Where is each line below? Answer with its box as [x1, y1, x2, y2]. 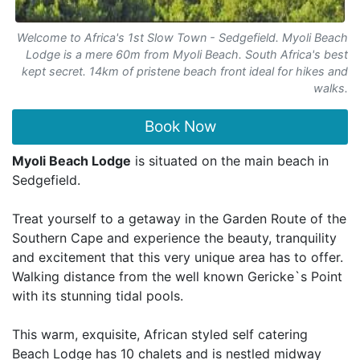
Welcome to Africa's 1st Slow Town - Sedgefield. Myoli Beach [17, 31, 348, 44]
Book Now [144, 117, 216, 136]
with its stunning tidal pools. [12, 288, 183, 304]
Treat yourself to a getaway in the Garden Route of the [12, 211, 346, 227]
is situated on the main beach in [131, 153, 329, 169]
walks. [313, 81, 348, 95]
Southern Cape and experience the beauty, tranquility [12, 230, 337, 246]
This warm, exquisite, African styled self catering [12, 326, 308, 342]
